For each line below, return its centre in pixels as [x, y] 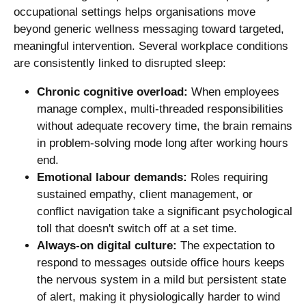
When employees [234, 92]
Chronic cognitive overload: [112, 92]
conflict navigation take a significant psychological [165, 211]
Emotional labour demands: [112, 177]
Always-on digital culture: [107, 245]
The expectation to [226, 245]
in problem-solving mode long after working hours [163, 143]
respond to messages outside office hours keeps [161, 262]
